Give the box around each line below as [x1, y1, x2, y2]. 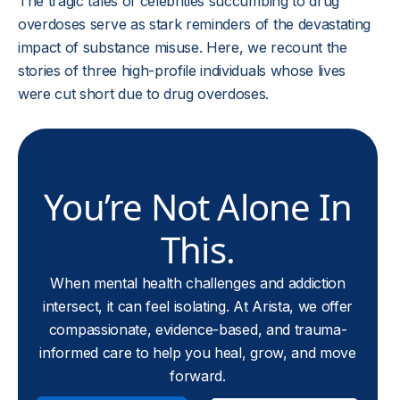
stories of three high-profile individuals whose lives [18, 62, 346, 79]
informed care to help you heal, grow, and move [39, 344, 356, 362]
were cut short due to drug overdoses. [18, 85, 270, 103]
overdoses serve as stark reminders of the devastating [18, 15, 371, 33]
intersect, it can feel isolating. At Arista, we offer [43, 297, 354, 315]
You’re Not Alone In [44, 182, 352, 231]
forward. [170, 367, 226, 385]
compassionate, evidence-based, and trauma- [48, 321, 347, 338]
